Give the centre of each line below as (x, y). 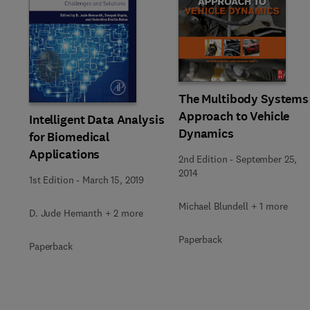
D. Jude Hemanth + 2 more (86, 213)
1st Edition (52, 180)
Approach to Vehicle (234, 116)
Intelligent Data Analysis (97, 120)
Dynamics (206, 133)
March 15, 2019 (113, 180)
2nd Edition (203, 159)
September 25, (267, 159)
